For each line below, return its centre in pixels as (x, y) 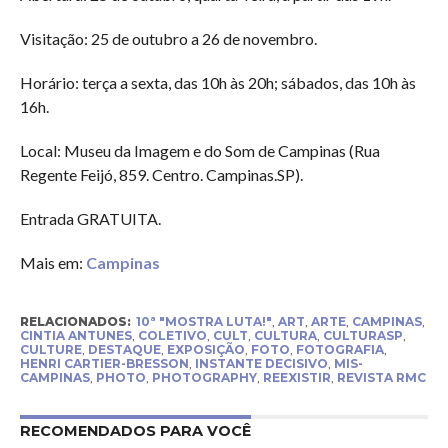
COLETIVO (172, 335)
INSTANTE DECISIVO (261, 363)
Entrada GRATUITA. (90, 218)
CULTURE (50, 349)
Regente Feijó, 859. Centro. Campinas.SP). (161, 174)
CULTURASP (362, 335)
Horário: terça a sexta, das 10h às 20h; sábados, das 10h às (217, 82)
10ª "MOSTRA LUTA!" (203, 321)
